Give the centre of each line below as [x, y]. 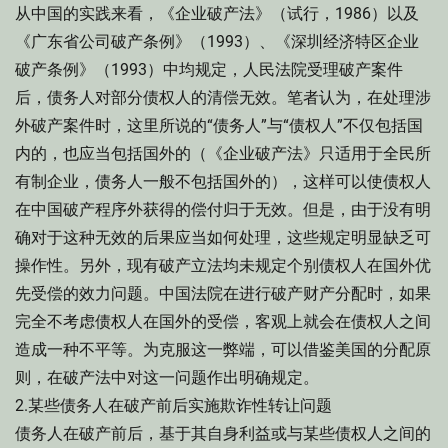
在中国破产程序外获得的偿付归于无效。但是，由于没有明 [223, 209]
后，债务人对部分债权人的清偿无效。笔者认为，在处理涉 [223, 97]
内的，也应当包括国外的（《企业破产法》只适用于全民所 [223, 153]
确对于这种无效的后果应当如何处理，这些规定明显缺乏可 [223, 237]
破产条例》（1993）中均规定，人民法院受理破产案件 [209, 69]
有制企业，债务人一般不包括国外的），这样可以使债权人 [223, 181]
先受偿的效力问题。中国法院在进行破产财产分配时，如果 [223, 293]
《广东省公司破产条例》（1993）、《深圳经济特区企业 [217, 41]
